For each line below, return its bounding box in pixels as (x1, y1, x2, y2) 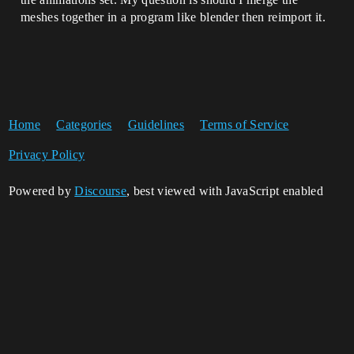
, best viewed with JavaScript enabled (126, 184, 323, 198)
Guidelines (127, 118, 185, 131)
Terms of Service (200, 118, 289, 131)
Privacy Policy (8, 148, 85, 161)
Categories (56, 118, 112, 131)
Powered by (8, 184, 75, 198)
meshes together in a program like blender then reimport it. (21, 10, 326, 24)
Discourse (74, 184, 127, 198)
